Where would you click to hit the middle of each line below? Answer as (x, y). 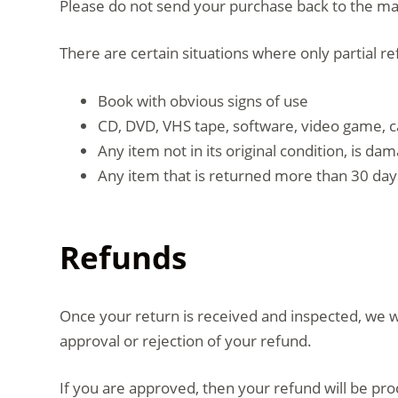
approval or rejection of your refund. (186, 340)
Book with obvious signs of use (203, 100)
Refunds (123, 257)
